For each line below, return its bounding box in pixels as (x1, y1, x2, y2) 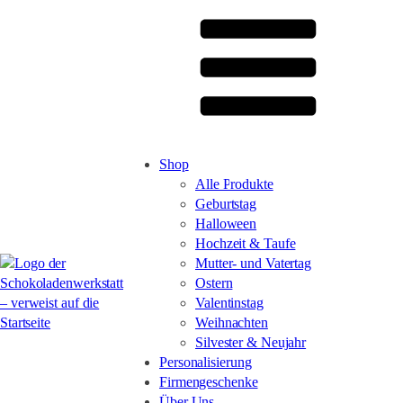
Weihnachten (195, 315, 268, 330)
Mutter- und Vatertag (195, 255, 311, 271)
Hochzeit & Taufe (195, 236, 296, 251)
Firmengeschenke (159, 374, 258, 390)
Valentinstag (195, 295, 264, 310)
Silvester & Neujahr (195, 335, 307, 350)
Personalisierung (159, 354, 252, 370)
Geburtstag (195, 196, 256, 211)
